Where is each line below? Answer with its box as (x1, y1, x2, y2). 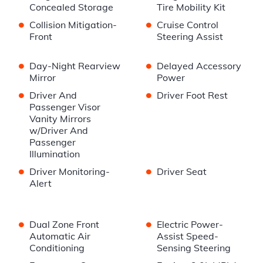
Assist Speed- (156, 230, 218, 242)
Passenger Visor (29, 101, 100, 113)
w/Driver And (29, 124, 88, 137)
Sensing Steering (156, 242, 231, 254)
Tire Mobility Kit (156, 1, 225, 14)
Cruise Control (156, 19, 218, 31)
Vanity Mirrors (29, 113, 91, 125)
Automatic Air (29, 230, 90, 242)
